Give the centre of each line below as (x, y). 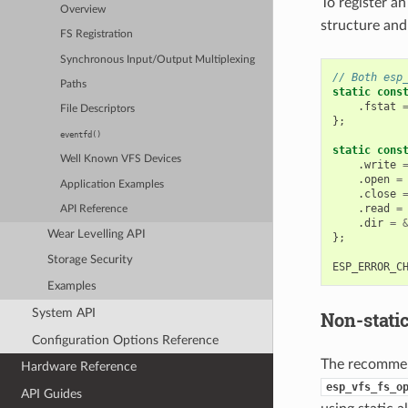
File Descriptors (98, 109)
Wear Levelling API (97, 234)
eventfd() (81, 134)
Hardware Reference (79, 367)
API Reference (94, 209)
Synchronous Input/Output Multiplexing (158, 59)
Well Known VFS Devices (121, 159)
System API (63, 312)
